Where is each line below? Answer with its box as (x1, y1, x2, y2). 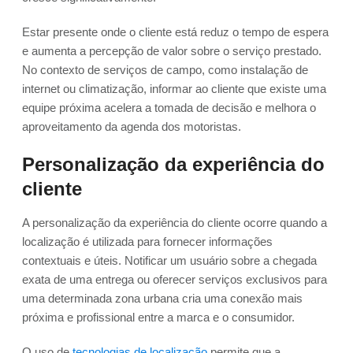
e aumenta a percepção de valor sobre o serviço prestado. (22, 44, 321, 58)
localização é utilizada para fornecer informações (22, 235, 273, 249)
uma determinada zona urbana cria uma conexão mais (22, 292, 303, 306)
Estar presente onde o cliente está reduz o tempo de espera (22, 25, 329, 39)
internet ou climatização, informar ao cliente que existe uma (22, 82, 326, 96)
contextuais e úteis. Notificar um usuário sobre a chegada (22, 254, 317, 268)
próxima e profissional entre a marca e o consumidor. (22, 310, 295, 325)
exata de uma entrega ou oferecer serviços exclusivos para (22, 273, 327, 287)
